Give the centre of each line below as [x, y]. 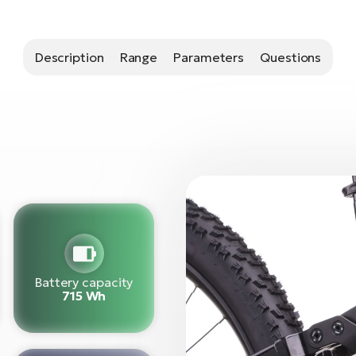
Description [69, 57]
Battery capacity [84, 282]
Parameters [209, 57]
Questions [291, 57]
